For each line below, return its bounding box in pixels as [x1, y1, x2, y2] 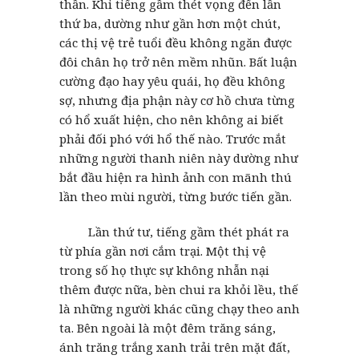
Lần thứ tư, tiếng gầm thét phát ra [59, 223, 289, 240]
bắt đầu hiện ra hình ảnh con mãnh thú [59, 168, 292, 185]
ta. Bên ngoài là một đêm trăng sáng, [59, 319, 276, 336]
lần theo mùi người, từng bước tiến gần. [59, 188, 292, 204]
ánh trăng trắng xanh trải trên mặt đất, [59, 338, 290, 355]
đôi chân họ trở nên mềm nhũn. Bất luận [59, 53, 297, 70]
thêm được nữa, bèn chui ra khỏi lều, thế [59, 280, 298, 297]
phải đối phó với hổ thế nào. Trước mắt [59, 130, 286, 147]
